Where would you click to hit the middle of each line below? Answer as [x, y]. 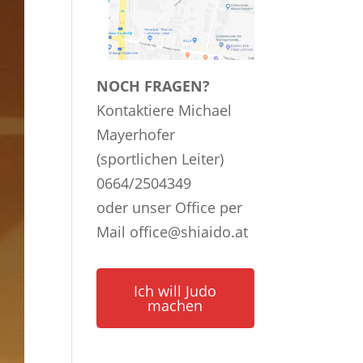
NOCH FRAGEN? [154, 86]
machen [175, 306]
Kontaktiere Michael [164, 111]
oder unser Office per [170, 208]
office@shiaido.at [189, 232]
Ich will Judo [175, 291]
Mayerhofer [136, 135]
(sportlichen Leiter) [160, 159]
